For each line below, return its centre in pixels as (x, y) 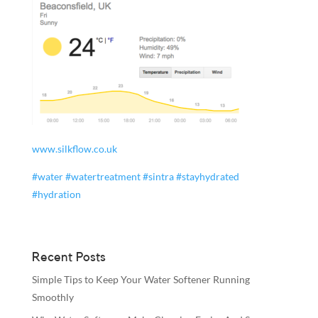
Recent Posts (68, 257)
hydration (59, 194)
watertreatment (105, 176)
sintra (161, 176)
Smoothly (53, 297)
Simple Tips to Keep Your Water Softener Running (141, 279)
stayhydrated (210, 176)
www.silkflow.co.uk (74, 148)
